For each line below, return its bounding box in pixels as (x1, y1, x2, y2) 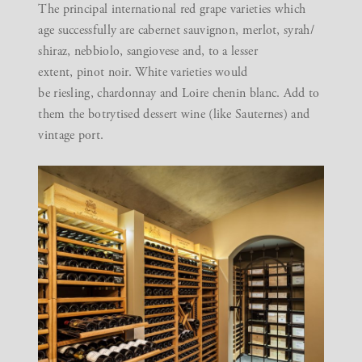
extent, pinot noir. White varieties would (38, 64, 248, 82)
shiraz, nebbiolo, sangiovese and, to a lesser (38, 43, 258, 61)
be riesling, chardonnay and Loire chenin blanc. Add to (38, 85, 320, 103)
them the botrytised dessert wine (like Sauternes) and (38, 106, 310, 124)
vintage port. (38, 127, 104, 145)
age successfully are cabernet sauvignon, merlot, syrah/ (38, 22, 314, 40)
